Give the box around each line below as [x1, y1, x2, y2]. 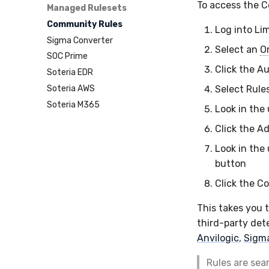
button [215, 158, 246, 169]
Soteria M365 [47, 99, 100, 110]
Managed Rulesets [47, 3, 127, 13]
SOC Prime [47, 51, 88, 62]
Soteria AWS [47, 83, 95, 94]
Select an [215, 44, 260, 55]
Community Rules [47, 19, 122, 29]
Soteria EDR [47, 67, 93, 77]
